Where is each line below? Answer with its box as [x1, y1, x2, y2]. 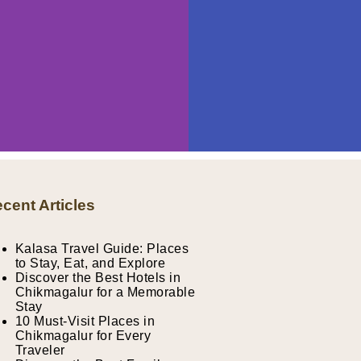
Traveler [15, 343, 65, 357]
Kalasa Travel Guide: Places [15, 242, 189, 255]
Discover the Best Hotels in [15, 271, 181, 284]
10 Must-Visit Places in [15, 314, 156, 328]
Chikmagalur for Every [15, 329, 151, 342]
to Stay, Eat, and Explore [15, 256, 166, 270]
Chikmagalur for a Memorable [15, 285, 196, 299]
